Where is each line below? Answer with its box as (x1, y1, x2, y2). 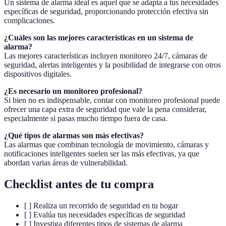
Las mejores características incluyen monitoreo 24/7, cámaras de (4, 51, 207, 61)
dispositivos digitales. (4, 70, 72, 79)
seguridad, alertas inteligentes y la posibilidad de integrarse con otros (4, 61, 221, 70)
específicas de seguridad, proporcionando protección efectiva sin (4, 7, 208, 16)
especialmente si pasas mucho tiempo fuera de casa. (4, 114, 167, 123)
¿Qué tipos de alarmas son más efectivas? (4, 131, 144, 140)
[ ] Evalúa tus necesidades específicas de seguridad (24, 210, 185, 219)
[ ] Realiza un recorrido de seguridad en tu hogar (24, 201, 178, 210)
